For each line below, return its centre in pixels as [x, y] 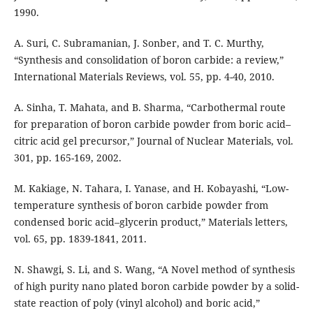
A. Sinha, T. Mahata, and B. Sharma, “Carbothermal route [150, 108]
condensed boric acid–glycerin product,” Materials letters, [151, 222]
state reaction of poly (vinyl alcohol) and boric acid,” [137, 303]
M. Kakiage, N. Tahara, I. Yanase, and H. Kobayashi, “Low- [151, 189]
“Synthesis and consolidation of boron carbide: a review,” [148, 60]
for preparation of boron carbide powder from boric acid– [152, 124]
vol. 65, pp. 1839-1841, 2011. [80, 239]
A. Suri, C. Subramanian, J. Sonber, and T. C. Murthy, [139, 43]
